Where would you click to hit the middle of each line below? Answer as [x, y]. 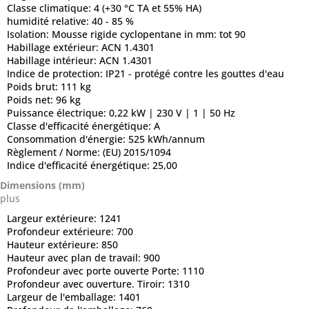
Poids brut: [34, 86]
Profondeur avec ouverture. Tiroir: [87, 283]
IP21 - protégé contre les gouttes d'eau [195, 73]
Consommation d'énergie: [68, 139]
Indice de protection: [56, 73]
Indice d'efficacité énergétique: [80, 165]
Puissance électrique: [58, 112]
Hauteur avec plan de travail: [75, 257]
